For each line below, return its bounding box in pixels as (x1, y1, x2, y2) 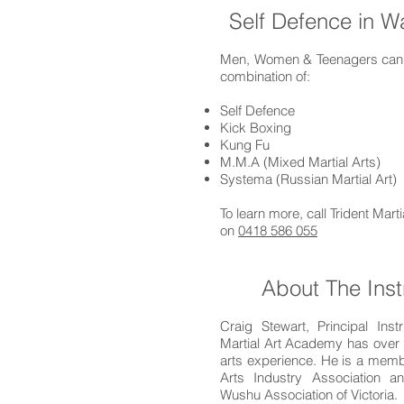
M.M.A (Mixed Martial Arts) (220, 153, 381, 170)
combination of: (220, 68, 310, 85)
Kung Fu (220, 136, 270, 153)
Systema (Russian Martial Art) (220, 170, 397, 188)
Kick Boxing (220, 119, 291, 136)
